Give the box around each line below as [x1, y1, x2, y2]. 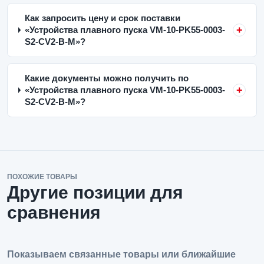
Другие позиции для [7, 183, 183, 202]
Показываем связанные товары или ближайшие [7, 249, 236, 259]
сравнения [7, 203, 101, 222]
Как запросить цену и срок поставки [24, 13, 180, 23]
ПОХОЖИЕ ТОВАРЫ [7, 173, 77, 181]
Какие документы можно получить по [24, 73, 189, 83]
